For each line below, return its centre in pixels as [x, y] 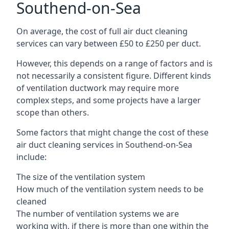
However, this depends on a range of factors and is [114, 63]
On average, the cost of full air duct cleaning [102, 31]
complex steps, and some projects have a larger [109, 100]
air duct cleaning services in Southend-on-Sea [104, 144]
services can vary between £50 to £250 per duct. [109, 43]
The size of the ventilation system [81, 177]
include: [31, 157]
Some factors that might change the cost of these [112, 132]
